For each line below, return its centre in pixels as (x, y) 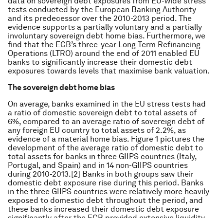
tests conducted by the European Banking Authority (102, 9)
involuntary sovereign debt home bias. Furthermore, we (107, 36)
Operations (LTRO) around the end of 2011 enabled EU (104, 53)
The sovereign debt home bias (63, 87)
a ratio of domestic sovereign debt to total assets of (102, 113)
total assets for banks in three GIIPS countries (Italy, (102, 156)
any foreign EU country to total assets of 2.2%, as (97, 130)
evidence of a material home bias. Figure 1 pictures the (106, 139)
